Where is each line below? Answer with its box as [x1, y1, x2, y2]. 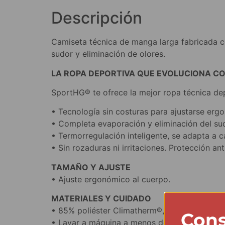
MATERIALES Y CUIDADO [51, 193, 151, 204]
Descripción [51, 8, 142, 28]
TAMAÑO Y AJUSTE [51, 162, 131, 172]
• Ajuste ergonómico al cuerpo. [51, 174, 170, 184]
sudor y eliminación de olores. [51, 49, 165, 59]
